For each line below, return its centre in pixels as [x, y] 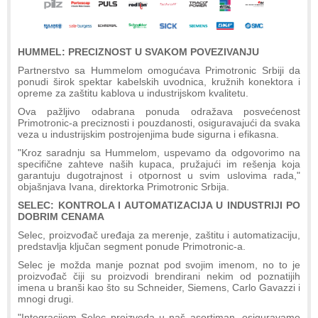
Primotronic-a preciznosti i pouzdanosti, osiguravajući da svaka [159, 122]
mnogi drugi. [46, 298]
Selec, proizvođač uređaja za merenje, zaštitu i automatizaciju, [159, 235]
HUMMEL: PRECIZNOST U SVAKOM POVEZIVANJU [138, 51]
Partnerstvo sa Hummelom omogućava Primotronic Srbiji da [159, 70]
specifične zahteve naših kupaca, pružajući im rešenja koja [159, 164]
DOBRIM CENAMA [61, 216]
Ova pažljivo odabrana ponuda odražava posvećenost [159, 111]
